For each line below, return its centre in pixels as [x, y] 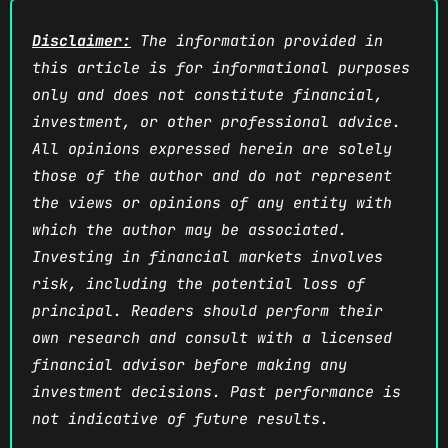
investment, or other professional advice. [216, 121]
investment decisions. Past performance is [216, 391]
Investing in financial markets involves [207, 256]
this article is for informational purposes [221, 67]
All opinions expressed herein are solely [212, 148]
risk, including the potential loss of [198, 283]
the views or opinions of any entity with [212, 202]
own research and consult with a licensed [212, 337]
